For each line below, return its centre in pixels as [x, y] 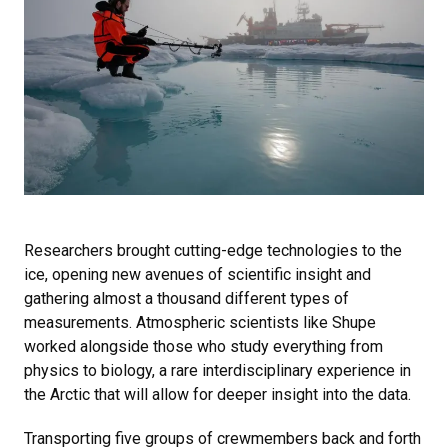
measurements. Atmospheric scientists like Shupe [200, 322]
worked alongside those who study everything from [203, 346]
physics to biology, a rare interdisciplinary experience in [217, 370]
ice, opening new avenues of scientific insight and [197, 274]
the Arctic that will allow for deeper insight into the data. [217, 394]
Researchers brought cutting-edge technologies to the [213, 250]
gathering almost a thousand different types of [186, 298]
